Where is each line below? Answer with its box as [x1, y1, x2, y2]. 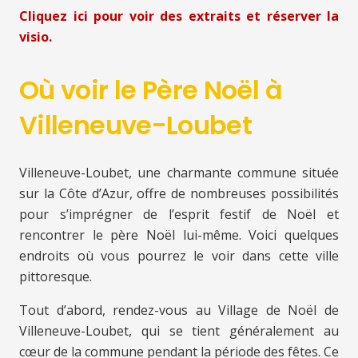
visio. [19, 28, 52, 46]
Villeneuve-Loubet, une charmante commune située [19, 164, 339, 182]
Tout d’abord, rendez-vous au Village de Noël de [19, 301, 339, 320]
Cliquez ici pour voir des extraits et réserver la [19, 7, 339, 26]
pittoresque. [19, 268, 92, 286]
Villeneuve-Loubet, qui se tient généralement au [19, 322, 339, 340]
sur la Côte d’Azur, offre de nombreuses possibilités [19, 185, 339, 203]
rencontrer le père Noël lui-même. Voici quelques [19, 226, 339, 245]
